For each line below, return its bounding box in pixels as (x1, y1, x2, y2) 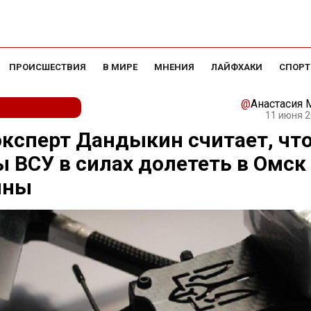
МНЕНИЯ (154, 62, 194, 72)
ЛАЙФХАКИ (211, 62, 262, 72)
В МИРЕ (103, 62, 137, 72)
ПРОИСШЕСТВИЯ (9, 62, 86, 72)
